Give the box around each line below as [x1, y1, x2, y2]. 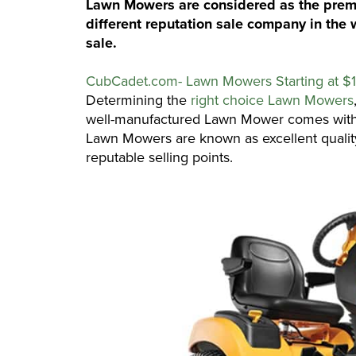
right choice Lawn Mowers [191, 90, 354, 111]
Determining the [86, 90, 191, 111]
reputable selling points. [86, 147, 249, 168]
